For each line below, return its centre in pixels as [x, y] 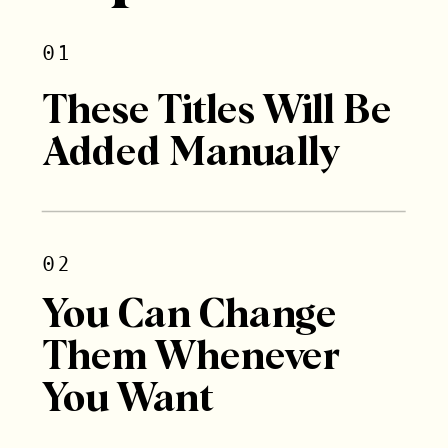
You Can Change [190, 316]
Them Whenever [191, 358]
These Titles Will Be [217, 111]
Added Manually [195, 153]
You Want [127, 400]
